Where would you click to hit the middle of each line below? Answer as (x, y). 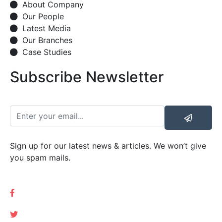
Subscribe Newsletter (87, 77)
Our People (43, 16)
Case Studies (47, 52)
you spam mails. (40, 158)
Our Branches (47, 40)
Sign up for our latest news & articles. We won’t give (108, 146)
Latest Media (47, 28)
